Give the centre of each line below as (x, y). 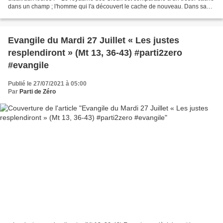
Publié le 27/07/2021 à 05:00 (47, 84)
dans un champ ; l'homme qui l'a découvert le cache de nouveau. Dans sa (107, 7)
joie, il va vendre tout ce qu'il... (48, 15)
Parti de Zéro (38, 92)
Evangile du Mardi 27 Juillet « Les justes (94, 41)
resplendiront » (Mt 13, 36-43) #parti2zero (95, 53)
